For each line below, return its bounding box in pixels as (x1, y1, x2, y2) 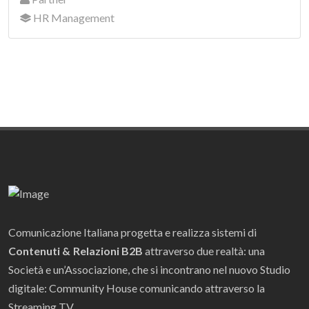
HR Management (31, 10, 114, 24)
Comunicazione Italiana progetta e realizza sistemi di (8, 225, 257, 239)
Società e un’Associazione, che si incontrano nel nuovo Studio (8, 262, 290, 276)
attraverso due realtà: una (143, 243, 265, 257)
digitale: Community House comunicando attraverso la (8, 281, 265, 295)
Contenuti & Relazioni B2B (8, 243, 143, 257)
